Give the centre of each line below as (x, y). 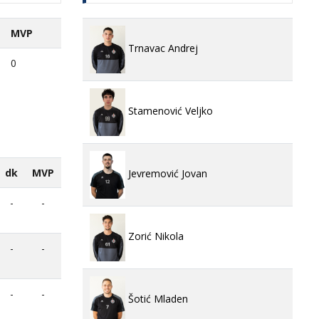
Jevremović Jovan (166, 174)
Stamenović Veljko (169, 111)
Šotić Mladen (157, 299)
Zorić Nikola (155, 236)
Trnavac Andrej (162, 48)
